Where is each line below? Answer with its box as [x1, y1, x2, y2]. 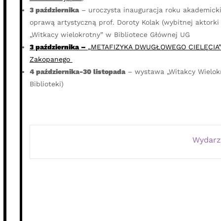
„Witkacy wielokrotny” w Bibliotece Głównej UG [29, 31, 190, 39]
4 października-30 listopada [29, 68, 125, 76]
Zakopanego [29, 55, 73, 64]
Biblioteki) [29, 80, 64, 88]
